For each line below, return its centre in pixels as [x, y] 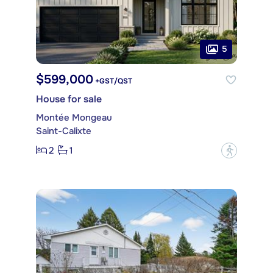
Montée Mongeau [74, 117]
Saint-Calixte [64, 131]
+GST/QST [113, 81]
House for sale [69, 99]
